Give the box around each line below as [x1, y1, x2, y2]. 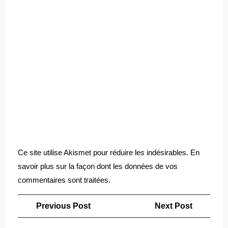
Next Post [154, 201, 192, 210]
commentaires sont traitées [18, 175, 108, 184]
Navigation [17, 194, 75, 208]
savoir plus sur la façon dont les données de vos [18, 161, 178, 170]
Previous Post [36, 201, 91, 210]
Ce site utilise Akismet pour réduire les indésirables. [18, 148, 190, 157]
